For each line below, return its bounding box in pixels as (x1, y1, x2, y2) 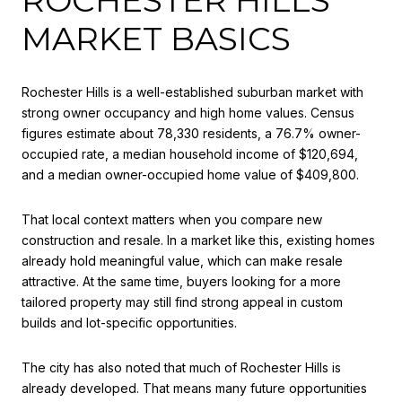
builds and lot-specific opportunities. (22, 314, 237, 330)
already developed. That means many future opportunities (22, 380, 367, 396)
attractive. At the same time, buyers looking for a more (22, 273, 341, 289)
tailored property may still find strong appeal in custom (22, 293, 343, 310)
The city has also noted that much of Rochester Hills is (22, 359, 341, 375)
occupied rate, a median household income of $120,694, (22, 146, 358, 162)
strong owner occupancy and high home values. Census (22, 105, 354, 121)
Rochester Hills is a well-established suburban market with (22, 84, 363, 100)
